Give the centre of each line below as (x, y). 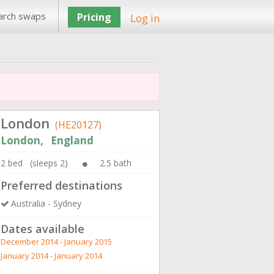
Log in (145, 18)
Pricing (94, 17)
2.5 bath (116, 163)
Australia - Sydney (46, 203)
